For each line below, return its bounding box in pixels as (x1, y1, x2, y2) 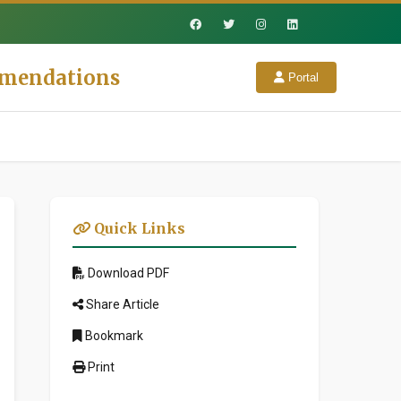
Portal (285, 71, 319, 84)
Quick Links (90, 219, 185, 237)
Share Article (83, 297, 159, 311)
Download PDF (85, 266, 169, 280)
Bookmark (82, 328, 143, 343)
